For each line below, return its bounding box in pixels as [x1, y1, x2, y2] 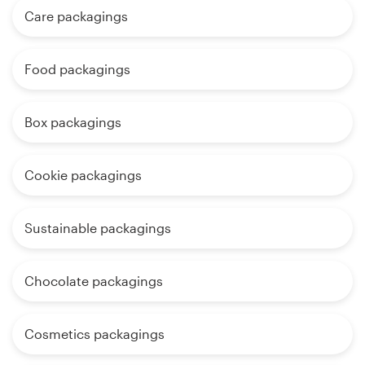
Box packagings [24, 114, 121, 130]
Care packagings [24, 8, 128, 24]
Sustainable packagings [24, 220, 171, 236]
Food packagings [24, 61, 130, 77]
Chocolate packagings [24, 273, 163, 289]
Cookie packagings [24, 167, 142, 183]
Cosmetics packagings [24, 326, 165, 342]
